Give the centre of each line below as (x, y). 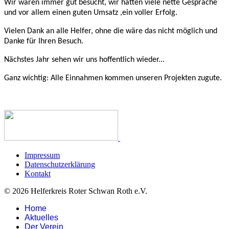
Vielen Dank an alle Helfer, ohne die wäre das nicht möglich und (111, 31)
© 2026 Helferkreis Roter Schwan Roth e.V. (76, 191)
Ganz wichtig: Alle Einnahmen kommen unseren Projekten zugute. (114, 78)
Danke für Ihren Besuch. (44, 41)
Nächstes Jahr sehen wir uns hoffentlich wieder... (84, 60)
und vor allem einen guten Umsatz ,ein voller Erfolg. (91, 13)
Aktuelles (41, 217)
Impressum (42, 155)
